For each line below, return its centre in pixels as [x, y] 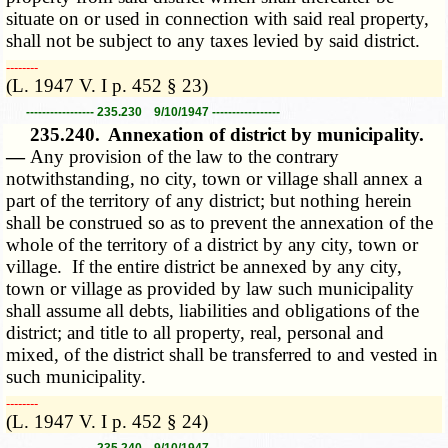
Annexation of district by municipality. [266, 135]
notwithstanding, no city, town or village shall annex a [214, 179]
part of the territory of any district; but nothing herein [209, 201]
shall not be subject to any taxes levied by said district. [213, 41]
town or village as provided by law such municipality [210, 289]
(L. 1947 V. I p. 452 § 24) [107, 422]
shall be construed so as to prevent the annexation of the [220, 223]
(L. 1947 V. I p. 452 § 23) [107, 86]
